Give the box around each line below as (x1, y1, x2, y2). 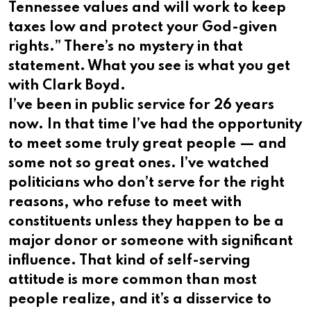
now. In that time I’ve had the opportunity (8, 118, 302, 133)
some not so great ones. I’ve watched (8, 157, 269, 171)
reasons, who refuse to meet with (8, 196, 242, 210)
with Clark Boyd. (8, 79, 126, 94)
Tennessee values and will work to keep (8, 1, 286, 16)
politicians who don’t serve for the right (8, 176, 285, 191)
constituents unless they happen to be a (8, 215, 284, 230)
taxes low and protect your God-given (8, 21, 277, 35)
